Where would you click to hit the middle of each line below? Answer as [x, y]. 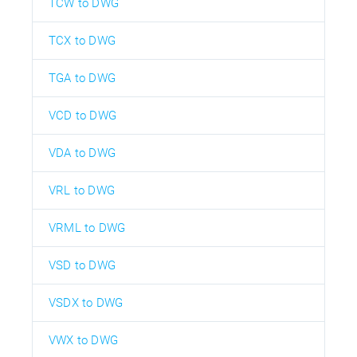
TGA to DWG [82, 78]
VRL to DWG [82, 190]
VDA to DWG [82, 153]
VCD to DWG [82, 115]
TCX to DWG [82, 40]
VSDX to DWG [86, 302]
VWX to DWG [83, 340]
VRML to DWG [87, 228]
